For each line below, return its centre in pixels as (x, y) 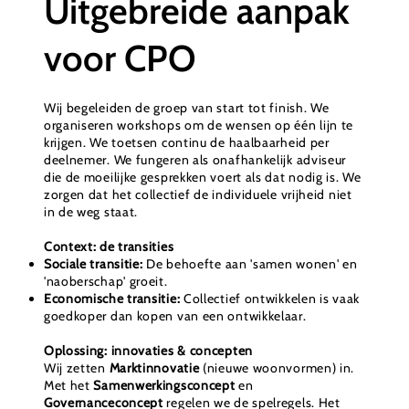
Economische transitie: (112, 299)
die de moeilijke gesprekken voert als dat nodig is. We (202, 178)
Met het (68, 386)
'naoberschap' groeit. (105, 282)
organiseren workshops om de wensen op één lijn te (199, 126)
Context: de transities (109, 247)
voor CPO (120, 58)
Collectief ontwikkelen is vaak (270, 299)
